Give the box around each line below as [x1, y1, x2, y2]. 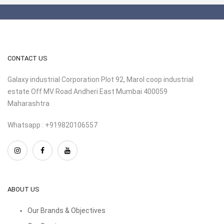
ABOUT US [7, 185, 39, 193]
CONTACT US [7, 54, 47, 62]
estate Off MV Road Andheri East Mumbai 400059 [7, 87, 167, 95]
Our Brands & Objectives [27, 206, 105, 214]
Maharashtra [7, 99, 49, 107]
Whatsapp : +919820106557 [7, 120, 97, 129]
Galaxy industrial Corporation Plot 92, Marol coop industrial [7, 75, 193, 83]
